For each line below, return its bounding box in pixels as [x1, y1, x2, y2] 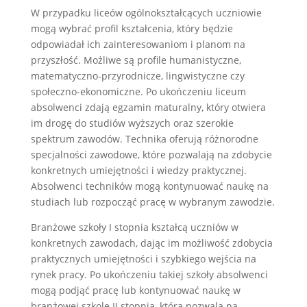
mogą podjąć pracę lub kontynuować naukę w [30, 283, 241, 297]
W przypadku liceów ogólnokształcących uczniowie [30, 5, 262, 19]
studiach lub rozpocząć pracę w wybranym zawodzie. [30, 195, 275, 208]
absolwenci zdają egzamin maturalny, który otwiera [30, 100, 266, 114]
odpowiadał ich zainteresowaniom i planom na [30, 37, 245, 51]
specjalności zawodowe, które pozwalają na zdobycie [30, 147, 272, 161]
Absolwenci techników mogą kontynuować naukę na [30, 179, 269, 193]
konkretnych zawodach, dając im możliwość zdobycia [30, 236, 273, 249]
